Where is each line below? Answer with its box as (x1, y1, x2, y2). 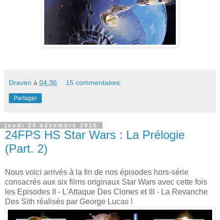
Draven (9, 79, 31, 87)
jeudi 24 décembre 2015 (5, 122, 98, 129)
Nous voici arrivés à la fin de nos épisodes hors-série (5, 168, 189, 177)
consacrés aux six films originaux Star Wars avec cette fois (5, 178, 207, 187)
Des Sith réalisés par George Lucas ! (5, 197, 133, 206)
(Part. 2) (5, 142, 48, 156)
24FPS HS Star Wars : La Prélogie (5, 128, 185, 142)
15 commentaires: (66, 79, 122, 87)
